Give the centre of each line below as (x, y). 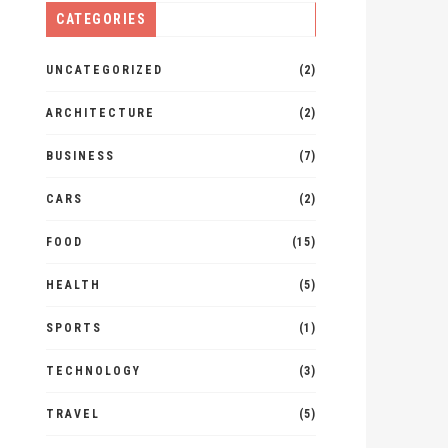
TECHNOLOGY (93, 371)
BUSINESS (80, 156)
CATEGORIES (101, 19)
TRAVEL (73, 414)
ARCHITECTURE (100, 113)
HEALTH (73, 285)
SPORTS (74, 328)
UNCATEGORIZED (104, 70)
